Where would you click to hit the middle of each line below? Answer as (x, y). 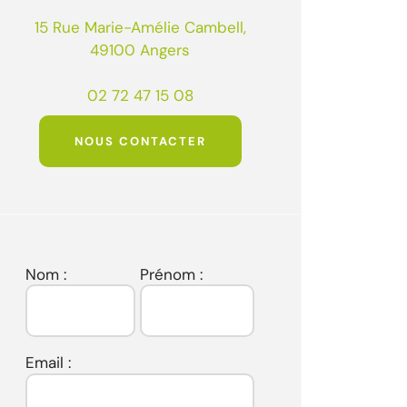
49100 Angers (140, 50)
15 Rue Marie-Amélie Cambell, (140, 27)
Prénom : (172, 274)
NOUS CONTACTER (140, 142)
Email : (48, 362)
